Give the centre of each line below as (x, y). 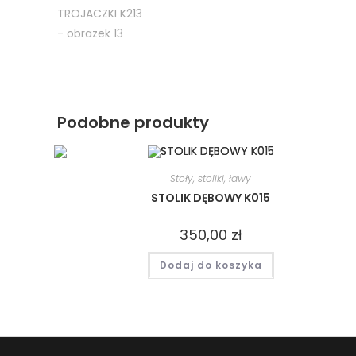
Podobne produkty (133, 122)
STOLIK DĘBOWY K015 (211, 197)
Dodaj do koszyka (211, 265)
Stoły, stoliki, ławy (211, 178)
